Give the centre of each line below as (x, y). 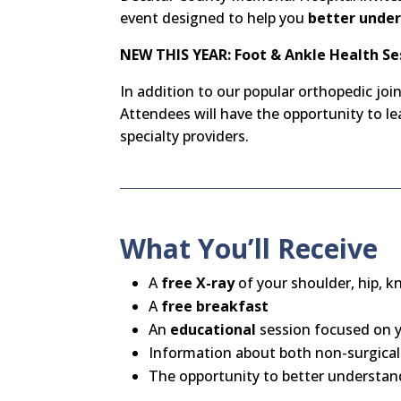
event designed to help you (214, 17)
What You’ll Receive (249, 248)
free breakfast (215, 306)
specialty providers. (185, 136)
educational (213, 329)
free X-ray (198, 282)
